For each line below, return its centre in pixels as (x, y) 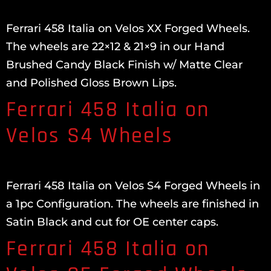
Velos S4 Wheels (90, 136)
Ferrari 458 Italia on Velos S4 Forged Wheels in (133, 186)
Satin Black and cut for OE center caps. (112, 222)
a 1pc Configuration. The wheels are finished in (132, 204)
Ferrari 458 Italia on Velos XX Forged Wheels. (128, 28)
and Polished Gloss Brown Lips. (94, 83)
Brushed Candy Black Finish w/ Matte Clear (124, 65)
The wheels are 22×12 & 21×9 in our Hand (115, 47)
